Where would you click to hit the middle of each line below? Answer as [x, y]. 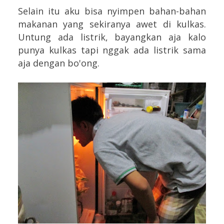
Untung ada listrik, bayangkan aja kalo [112, 37]
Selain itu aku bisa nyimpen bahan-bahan [112, 11]
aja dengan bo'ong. [59, 63]
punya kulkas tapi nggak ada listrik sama [112, 50]
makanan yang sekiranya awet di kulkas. [112, 24]
